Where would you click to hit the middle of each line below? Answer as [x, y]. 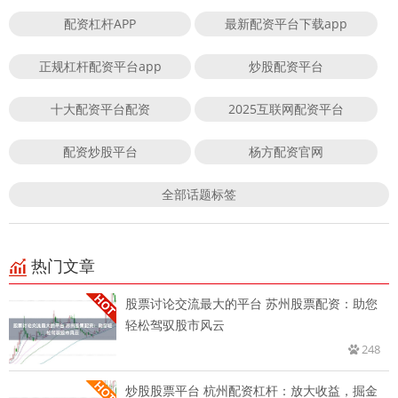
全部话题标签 [199, 195]
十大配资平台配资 [100, 109]
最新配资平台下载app [287, 24]
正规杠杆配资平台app [100, 67]
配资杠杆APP [100, 24]
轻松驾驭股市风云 [175, 325]
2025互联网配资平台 [287, 109]
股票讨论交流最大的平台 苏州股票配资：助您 [251, 304]
